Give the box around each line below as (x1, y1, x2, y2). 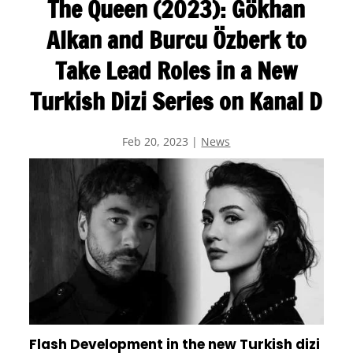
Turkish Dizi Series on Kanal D (30, 84, 323, 118)
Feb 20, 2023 (122, 134, 189, 149)
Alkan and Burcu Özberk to (46, 23, 307, 57)
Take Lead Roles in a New (55, 54, 298, 87)
